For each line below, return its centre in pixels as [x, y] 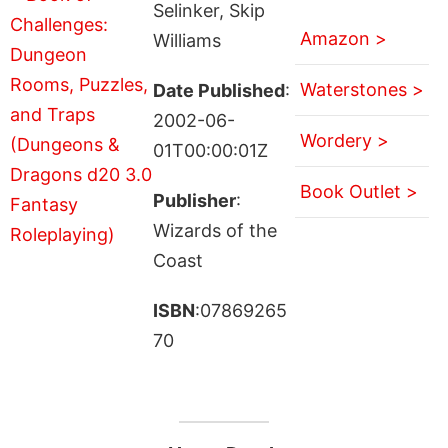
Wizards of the [214, 230]
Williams [186, 40]
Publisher [194, 200]
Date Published [218, 90]
